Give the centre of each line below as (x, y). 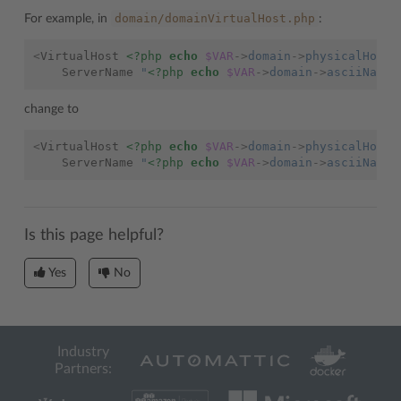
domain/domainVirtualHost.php (215, 18)
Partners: (83, 369)
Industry (83, 352)
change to (51, 109)
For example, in (68, 18)
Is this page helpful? (94, 235)
